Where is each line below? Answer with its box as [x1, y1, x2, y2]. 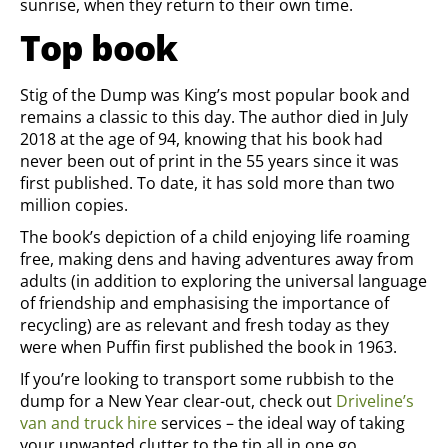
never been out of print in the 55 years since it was [20, 150, 399, 172]
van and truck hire [20, 412, 157, 434]
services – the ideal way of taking [157, 412, 405, 434]
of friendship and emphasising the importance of [20, 292, 389, 314]
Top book [20, 23, 177, 71]
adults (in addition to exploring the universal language [20, 270, 427, 292]
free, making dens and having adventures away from [20, 248, 414, 270]
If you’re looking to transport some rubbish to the [20, 368, 394, 390]
